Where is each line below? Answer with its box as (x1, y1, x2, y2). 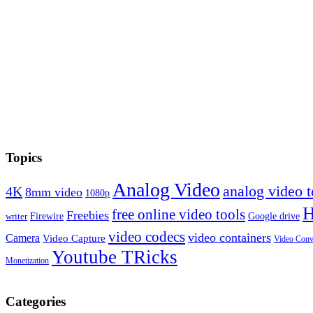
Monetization (6, 256, 49, 266)
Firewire (30, 210, 64, 222)
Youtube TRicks (52, 247, 177, 268)
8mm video (25, 185, 82, 200)
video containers (188, 231, 271, 245)
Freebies (66, 208, 109, 223)
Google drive (248, 210, 300, 222)
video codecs (108, 229, 185, 245)
